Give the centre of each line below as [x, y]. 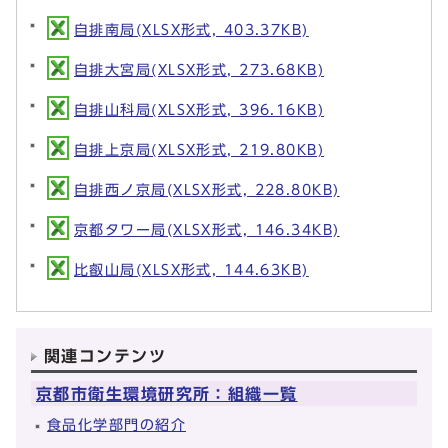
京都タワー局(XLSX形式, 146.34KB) [207, 229]
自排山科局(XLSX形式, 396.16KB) [199, 109]
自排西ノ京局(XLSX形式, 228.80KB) [207, 189]
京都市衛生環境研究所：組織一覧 [167, 393]
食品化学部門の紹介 [116, 424]
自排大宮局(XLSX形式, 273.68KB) [199, 69]
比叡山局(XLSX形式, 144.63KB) [191, 269]
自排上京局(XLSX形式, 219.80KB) [199, 149]
